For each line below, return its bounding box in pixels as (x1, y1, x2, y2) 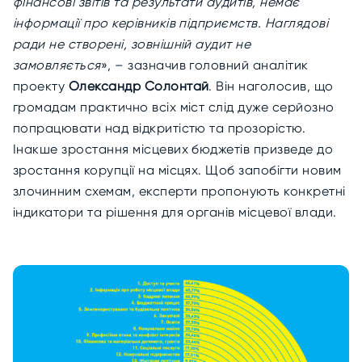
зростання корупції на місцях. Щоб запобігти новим (13, 162, 342, 178)
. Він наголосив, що (208, 78, 334, 94)
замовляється (13, 57, 101, 73)
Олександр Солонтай (68, 78, 209, 94)
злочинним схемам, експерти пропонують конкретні (13, 183, 346, 199)
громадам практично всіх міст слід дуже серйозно (13, 99, 335, 115)
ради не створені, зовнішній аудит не (13, 36, 251, 52)
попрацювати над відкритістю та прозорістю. (13, 120, 306, 136)
